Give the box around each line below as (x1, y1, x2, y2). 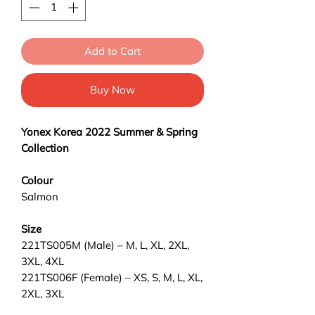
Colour (21, 173, 53, 187)
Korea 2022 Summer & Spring (51, 124, 198, 139)
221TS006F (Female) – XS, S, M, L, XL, (21, 270, 202, 284)
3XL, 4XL (21, 254, 64, 268)
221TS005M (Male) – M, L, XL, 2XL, (21, 238, 189, 252)
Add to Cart (84, 44, 141, 58)
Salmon (21, 189, 58, 203)
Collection (21, 141, 69, 155)
